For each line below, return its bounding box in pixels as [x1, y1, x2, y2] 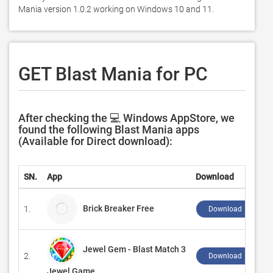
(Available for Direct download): [18, 135, 172, 147]
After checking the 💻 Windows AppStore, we [18, 112, 235, 124]
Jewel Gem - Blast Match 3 [83, 244, 186, 254]
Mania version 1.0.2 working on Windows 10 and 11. [18, 4, 216, 14]
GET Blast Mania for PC [18, 63, 208, 85]
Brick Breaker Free [83, 203, 160, 213]
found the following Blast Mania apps [18, 123, 199, 136]
